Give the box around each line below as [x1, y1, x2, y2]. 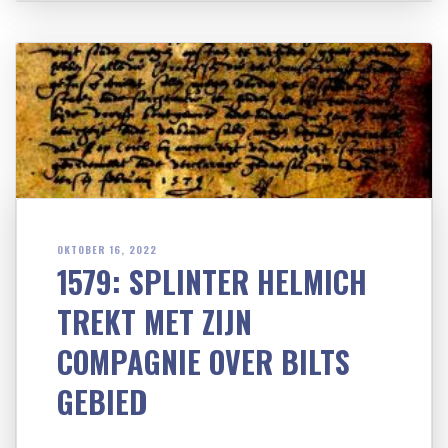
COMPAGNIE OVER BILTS [57, 339, 350, 385]
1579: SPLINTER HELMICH [57, 259, 367, 305]
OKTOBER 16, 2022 [57, 242, 157, 258]
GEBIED [57, 379, 147, 425]
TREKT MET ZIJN [57, 299, 252, 345]
